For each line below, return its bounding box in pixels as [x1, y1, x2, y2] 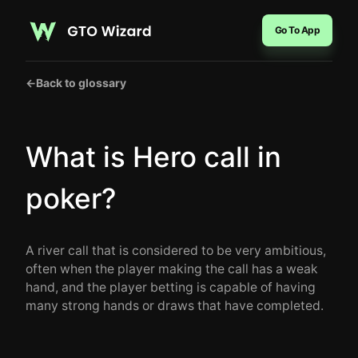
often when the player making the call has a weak [26, 261, 318, 276]
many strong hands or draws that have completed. [26, 298, 324, 313]
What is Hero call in [26, 140, 281, 173]
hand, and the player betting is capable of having [26, 280, 316, 295]
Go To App [274, 24, 320, 36]
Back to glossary [36, 76, 126, 89]
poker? [26, 181, 116, 215]
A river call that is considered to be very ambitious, [26, 243, 326, 258]
